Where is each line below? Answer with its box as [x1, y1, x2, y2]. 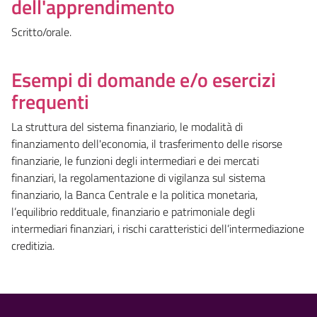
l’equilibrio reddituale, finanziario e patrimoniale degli [11, 202, 255, 220]
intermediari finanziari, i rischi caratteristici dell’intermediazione [11, 219, 304, 237]
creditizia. [11, 236, 54, 254]
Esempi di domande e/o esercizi [11, 64, 276, 95]
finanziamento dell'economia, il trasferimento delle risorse [11, 134, 282, 152]
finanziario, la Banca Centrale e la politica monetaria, [11, 185, 258, 203]
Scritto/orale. [11, 23, 71, 40]
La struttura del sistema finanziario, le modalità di [11, 117, 243, 135]
